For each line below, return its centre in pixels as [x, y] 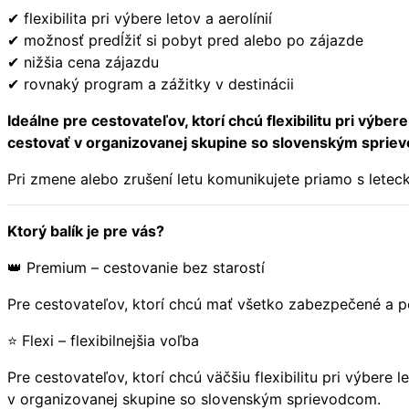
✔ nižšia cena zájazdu [83, 62]
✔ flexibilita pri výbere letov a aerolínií [140, 18]
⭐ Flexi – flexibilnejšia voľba [103, 340]
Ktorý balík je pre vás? [86, 231]
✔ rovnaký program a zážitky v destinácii [151, 84]
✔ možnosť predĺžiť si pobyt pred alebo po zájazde [185, 40]
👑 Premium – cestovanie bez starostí [136, 267]
